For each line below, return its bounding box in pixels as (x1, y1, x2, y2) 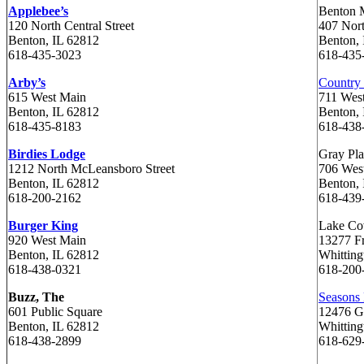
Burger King (8, 218, 78, 232)
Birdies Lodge (8, 146, 85, 161)
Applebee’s (8, 3, 68, 18)
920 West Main (8, 232, 86, 247)
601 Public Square (8, 304, 102, 318)
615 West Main (8, 89, 86, 104)
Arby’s (8, 75, 45, 89)
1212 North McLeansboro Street (8, 161, 175, 175)
